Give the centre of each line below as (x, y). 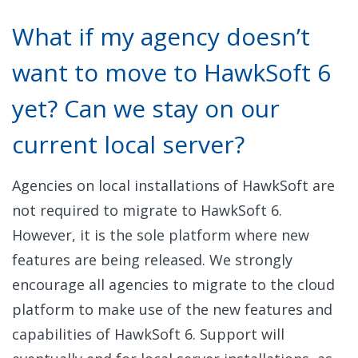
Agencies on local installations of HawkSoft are (173, 185)
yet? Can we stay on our (146, 108)
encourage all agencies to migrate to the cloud (173, 284)
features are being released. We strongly (152, 259)
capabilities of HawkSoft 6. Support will (148, 334)
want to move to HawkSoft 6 (171, 72)
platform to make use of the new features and (172, 309)
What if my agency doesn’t (161, 36)
